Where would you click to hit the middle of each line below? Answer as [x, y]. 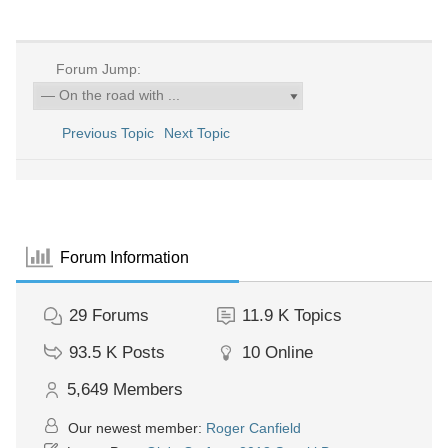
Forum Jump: [96, 69]
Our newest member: [135, 428]
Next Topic [200, 133]
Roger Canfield [253, 428]
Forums [120, 315]
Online [288, 352]
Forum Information [125, 257]
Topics [317, 315]
